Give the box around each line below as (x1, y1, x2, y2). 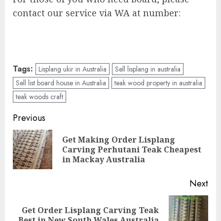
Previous (13, 111, 45, 125)
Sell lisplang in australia (115, 64, 181, 74)
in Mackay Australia (62, 154, 145, 165)
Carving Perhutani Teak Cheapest (62, 144, 201, 155)
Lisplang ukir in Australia (38, 64, 107, 74)
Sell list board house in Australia (16, 78, 106, 88)
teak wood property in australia (114, 78, 202, 88)
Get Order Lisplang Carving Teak (22, 205, 159, 216)
